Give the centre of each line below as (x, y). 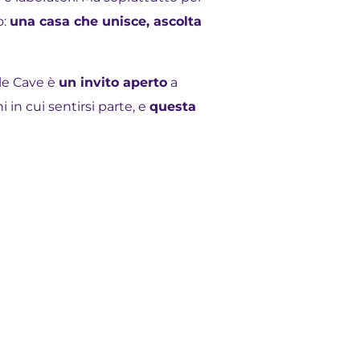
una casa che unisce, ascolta (106, 22)
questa (173, 107)
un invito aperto (113, 83)
